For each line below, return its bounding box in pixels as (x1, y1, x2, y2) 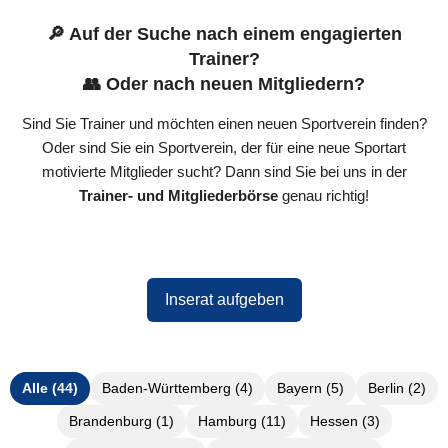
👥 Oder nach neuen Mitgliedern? (83, 74, 365, 95)
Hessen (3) (309, 413, 380, 430)
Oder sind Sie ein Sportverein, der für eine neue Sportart (42, 139, 406, 157)
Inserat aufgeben (164, 291, 284, 309)
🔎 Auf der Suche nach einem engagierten (46, 24, 402, 45)
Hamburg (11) (197, 413, 286, 430)
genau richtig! (278, 187, 369, 205)
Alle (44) (22, 380, 78, 397)
